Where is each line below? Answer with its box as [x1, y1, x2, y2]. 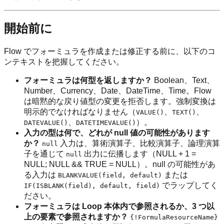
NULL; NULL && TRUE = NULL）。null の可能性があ [24, 160, 215, 169]
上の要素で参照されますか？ [24, 212, 128, 221]
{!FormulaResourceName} [130, 213, 218, 221]
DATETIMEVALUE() [76, 119, 136, 127]
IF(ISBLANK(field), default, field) [24, 182, 160, 190]
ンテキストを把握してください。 [4, 57, 124, 66]
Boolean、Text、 [152, 76, 214, 85]
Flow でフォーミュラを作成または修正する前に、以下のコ [4, 47, 215, 56]
